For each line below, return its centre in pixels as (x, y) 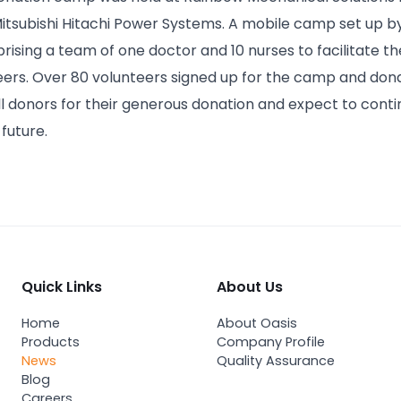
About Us (250, 287)
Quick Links (62, 287)
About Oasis (257, 323)
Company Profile (271, 342)
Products (51, 342)
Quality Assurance (276, 361)
